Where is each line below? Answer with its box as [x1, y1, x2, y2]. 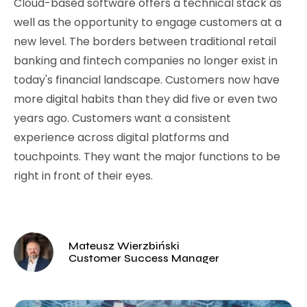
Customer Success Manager [69, 251, 219, 265]
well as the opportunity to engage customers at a [14, 14, 282, 30]
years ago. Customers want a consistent [14, 110, 231, 126]
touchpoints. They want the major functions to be [14, 149, 280, 164]
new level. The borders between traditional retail [14, 34, 276, 49]
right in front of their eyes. [14, 168, 153, 184]
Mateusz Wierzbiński [69, 239, 180, 252]
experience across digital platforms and [14, 130, 229, 145]
